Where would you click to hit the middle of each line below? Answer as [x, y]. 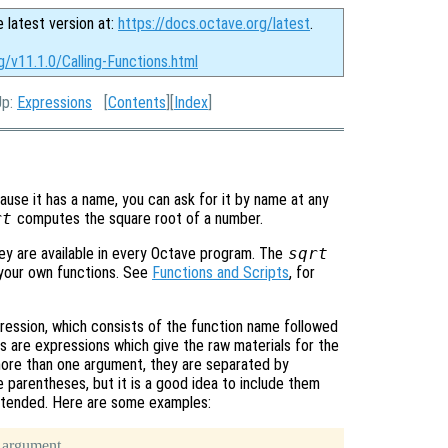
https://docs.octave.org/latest [214, 23]
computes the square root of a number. [137, 219]
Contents [137, 102]
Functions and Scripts [220, 273]
